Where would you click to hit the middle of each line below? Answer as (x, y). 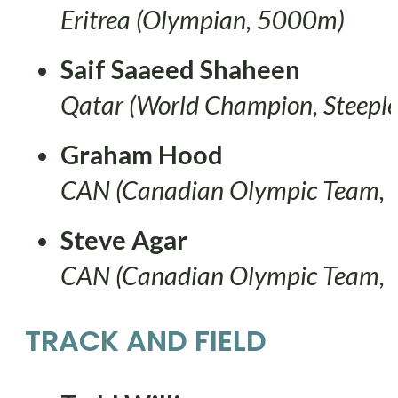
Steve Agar (124, 239)
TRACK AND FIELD (146, 340)
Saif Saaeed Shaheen (180, 69)
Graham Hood (142, 154)
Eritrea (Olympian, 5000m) (203, 19)
